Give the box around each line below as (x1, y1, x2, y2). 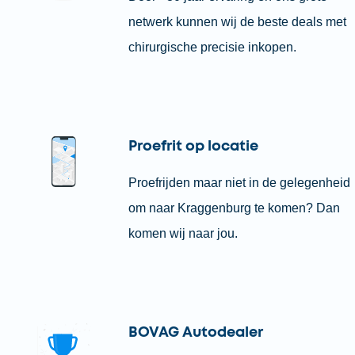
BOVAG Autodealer (128, 326, 263, 340)
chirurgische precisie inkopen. (128, 40, 296, 54)
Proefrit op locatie (128, 139, 258, 154)
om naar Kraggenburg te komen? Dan (128, 201, 340, 215)
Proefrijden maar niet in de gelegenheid (128, 176, 350, 189)
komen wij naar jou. (128, 227, 238, 240)
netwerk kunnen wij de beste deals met (128, 15, 346, 29)
